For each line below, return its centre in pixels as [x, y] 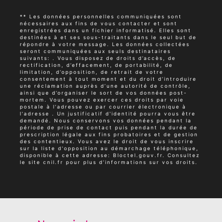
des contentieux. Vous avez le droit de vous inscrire [107, 141]
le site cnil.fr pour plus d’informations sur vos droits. [109, 162]
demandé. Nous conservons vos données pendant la [106, 120]
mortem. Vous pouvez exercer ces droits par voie [102, 99]
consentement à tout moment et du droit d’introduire [108, 79]
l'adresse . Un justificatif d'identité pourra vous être [108, 113]
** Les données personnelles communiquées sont [101, 16]
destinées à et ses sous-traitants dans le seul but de [108, 37]
